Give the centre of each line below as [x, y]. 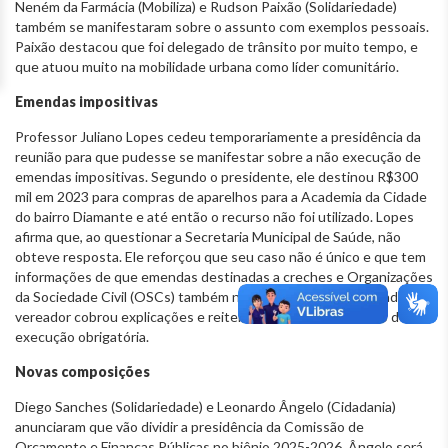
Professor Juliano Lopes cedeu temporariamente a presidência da [218, 136]
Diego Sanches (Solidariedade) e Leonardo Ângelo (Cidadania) [205, 406]
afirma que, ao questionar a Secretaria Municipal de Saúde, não [208, 236]
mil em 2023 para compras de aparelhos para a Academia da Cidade [221, 196]
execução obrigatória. [82, 336]
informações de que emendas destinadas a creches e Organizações [224, 276]
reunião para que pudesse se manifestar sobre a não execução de [218, 156]
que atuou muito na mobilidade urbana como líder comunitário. [208, 66]
